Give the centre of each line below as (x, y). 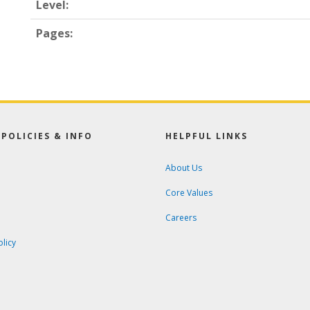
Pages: (54, 33)
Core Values (189, 193)
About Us (184, 168)
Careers (181, 218)
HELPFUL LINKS (207, 136)
